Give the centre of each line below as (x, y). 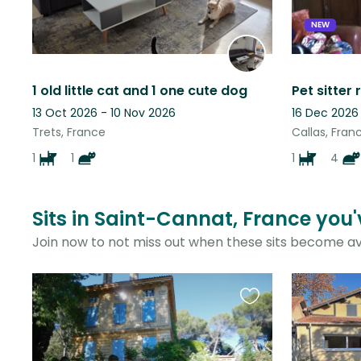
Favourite (269, 304)
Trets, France (69, 132)
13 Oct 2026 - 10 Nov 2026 (104, 112)
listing (257, 342)
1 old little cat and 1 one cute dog (140, 90)
